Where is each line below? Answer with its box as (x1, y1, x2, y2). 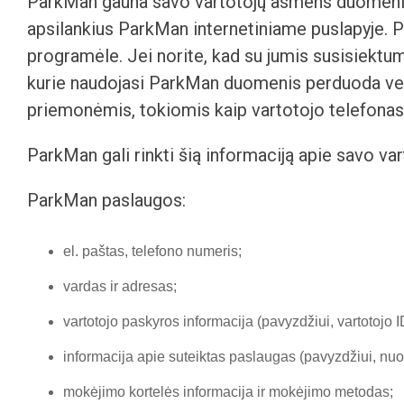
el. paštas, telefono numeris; (63, 243, 242, 259)
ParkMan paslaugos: (27, 189, 186, 211)
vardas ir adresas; (63, 279, 177, 294)
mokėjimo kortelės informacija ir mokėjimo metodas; (63, 384, 393, 399)
